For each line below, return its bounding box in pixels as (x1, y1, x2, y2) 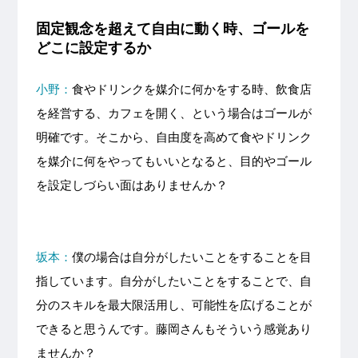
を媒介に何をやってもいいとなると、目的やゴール (35, 154, 312, 169)
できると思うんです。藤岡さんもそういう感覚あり (35, 322, 312, 336)
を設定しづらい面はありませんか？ (35, 178, 228, 193)
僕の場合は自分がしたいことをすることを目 (71, 250, 312, 265)
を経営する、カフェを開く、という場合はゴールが (35, 106, 312, 121)
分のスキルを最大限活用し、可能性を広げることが (35, 298, 312, 312)
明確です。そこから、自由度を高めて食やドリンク (35, 130, 312, 145)
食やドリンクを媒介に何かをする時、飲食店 (71, 82, 312, 97)
